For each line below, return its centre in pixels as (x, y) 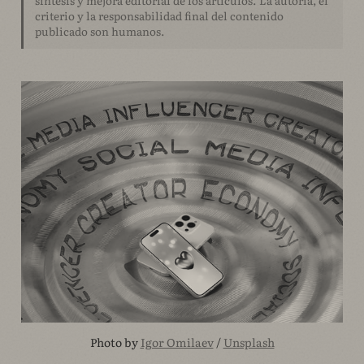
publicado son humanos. (100, 30)
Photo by (115, 342)
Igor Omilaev (177, 342)
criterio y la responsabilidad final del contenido (159, 15)
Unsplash (249, 342)
